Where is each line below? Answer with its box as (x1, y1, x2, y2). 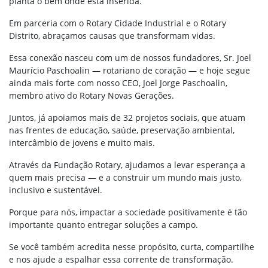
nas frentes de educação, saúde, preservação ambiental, (9, 124, 234, 136)
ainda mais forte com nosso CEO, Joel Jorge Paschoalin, (9, 77, 227, 89)
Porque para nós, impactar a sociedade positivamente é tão (9, 206, 247, 218)
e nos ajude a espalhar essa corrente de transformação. (9, 254, 236, 266)
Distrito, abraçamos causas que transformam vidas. (9, 30, 215, 42)
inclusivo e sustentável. (9, 184, 102, 196)
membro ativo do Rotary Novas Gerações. (9, 90, 174, 102)
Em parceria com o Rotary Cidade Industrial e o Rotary (9, 17, 226, 29)
